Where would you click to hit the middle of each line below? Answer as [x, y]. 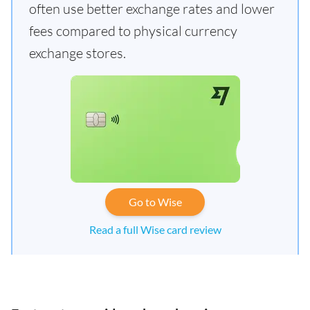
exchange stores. [77, 53]
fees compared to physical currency [133, 31]
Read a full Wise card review [155, 229]
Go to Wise [155, 202]
